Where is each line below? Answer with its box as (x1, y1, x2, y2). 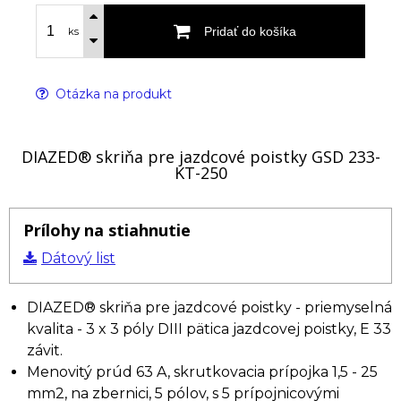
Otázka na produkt (52, 86, 172, 102)
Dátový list (41, 250, 115, 267)
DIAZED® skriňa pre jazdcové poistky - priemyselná (27, 299, 392, 316)
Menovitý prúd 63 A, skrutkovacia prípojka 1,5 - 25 (27, 363, 378, 380)
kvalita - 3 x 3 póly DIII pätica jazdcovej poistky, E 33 (27, 320, 391, 337)
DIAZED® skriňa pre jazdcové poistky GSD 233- (21, 146, 380, 167)
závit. (27, 342, 63, 359)
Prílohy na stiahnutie (23, 219, 191, 241)
